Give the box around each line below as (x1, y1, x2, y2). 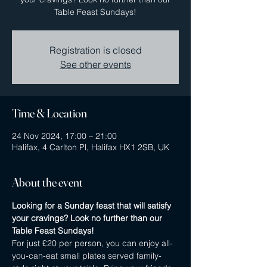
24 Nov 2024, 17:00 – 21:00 (12, 131, 117, 141)
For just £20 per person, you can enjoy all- (12, 238, 173, 249)
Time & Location (12, 105, 87, 120)
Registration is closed (49, 44, 142, 56)
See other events (60, 58, 131, 70)
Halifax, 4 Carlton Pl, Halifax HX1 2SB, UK (12, 142, 169, 153)
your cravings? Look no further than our (12, 213, 164, 223)
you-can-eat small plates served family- (12, 250, 162, 261)
